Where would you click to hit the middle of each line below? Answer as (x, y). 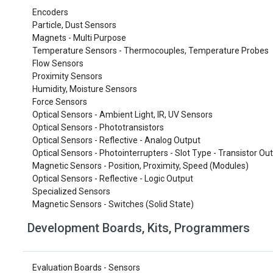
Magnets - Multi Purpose (79, 38)
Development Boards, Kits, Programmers (139, 228)
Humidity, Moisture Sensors (85, 89)
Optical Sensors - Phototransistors (98, 127)
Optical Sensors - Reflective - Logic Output (113, 179)
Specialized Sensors (71, 191)
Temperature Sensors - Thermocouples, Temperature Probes (151, 51)
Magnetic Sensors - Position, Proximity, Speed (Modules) (140, 166)
